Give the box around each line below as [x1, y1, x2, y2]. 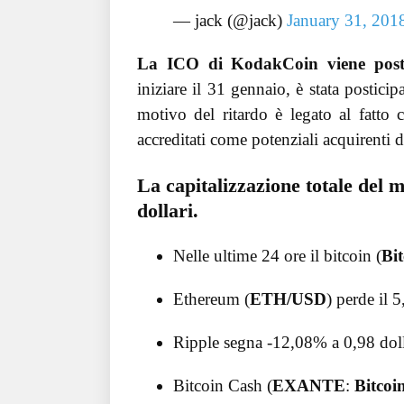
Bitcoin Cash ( [173, 375, 272, 395]
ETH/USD [250, 289, 326, 308]
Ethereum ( [173, 289, 250, 308]
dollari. [137, 198, 198, 222]
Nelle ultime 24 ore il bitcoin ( [173, 245, 381, 265]
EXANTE [272, 375, 345, 395]
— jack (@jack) [173, 11, 287, 31]
